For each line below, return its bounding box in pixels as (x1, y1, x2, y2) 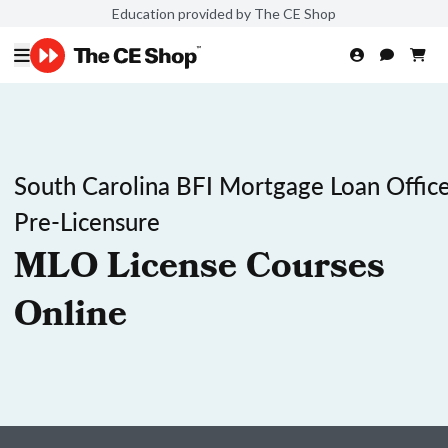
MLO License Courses (14, 240, 385, 300)
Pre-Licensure (14, 204, 160, 238)
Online (14, 288, 127, 348)
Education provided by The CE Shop (112, 4, 336, 22)
